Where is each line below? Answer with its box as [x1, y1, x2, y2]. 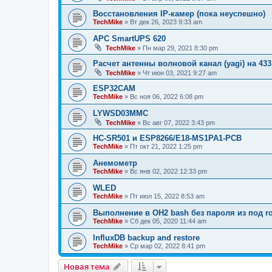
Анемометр [93, 158, 137, 168]
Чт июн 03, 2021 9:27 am [143, 69, 217, 76]
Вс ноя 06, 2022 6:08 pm [130, 92, 203, 100]
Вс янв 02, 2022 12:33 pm [130, 167, 207, 175]
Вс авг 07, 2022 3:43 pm [143, 118, 215, 126]
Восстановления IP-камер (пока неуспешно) [93, 8, 265, 18]
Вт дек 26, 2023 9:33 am [130, 18, 202, 25]
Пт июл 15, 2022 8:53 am [130, 192, 205, 200]
